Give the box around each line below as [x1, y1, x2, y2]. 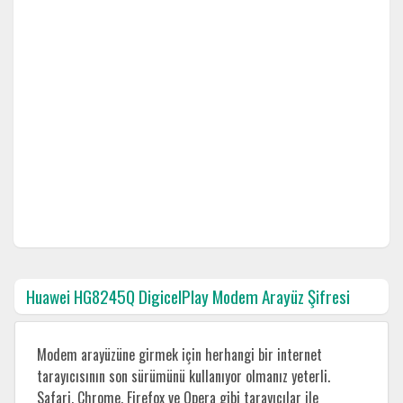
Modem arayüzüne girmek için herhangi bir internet [37, 344, 322, 366]
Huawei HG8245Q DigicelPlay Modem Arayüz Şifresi [25, 283, 350, 310]
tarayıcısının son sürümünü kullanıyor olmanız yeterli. [37, 365, 330, 388]
